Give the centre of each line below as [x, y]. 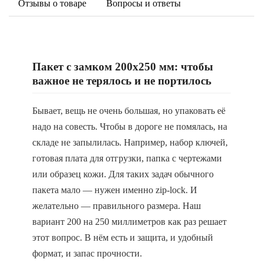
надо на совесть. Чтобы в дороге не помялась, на [130, 127]
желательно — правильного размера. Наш [117, 206]
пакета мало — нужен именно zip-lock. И [115, 190]
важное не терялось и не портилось [122, 81]
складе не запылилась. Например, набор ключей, [130, 142]
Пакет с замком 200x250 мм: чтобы [123, 67]
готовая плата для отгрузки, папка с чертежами [127, 158]
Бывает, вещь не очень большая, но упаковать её [129, 111]
